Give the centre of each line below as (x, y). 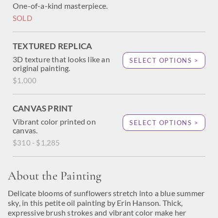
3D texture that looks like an (61, 59)
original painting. (42, 68)
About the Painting (55, 176)
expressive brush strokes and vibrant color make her (97, 212)
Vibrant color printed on (54, 121)
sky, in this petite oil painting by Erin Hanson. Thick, (95, 203)
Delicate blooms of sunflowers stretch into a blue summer (106, 193)
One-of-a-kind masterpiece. (60, 6)
